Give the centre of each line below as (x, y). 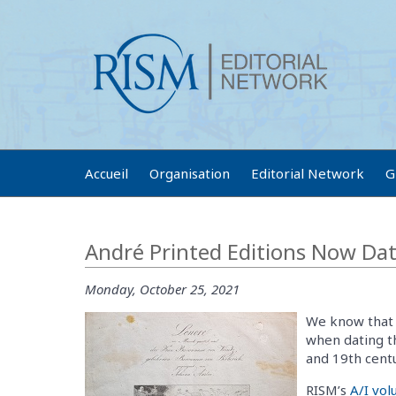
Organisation (190, 173)
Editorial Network (308, 173)
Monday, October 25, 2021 (162, 289)
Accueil (107, 173)
